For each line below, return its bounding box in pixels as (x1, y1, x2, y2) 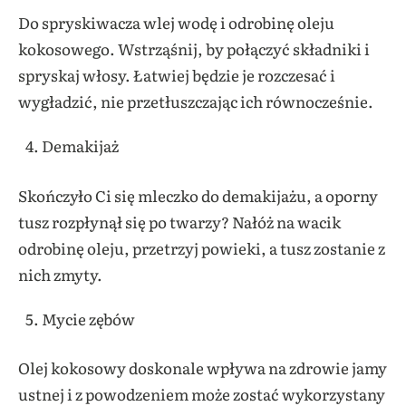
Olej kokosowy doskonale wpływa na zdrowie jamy (18, 356, 387, 380)
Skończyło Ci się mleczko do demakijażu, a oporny (18, 183, 378, 207)
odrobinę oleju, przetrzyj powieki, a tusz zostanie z (18, 236, 385, 259)
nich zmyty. (18, 262, 102, 285)
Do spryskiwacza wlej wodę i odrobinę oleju (18, 11, 334, 34)
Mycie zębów (41, 306, 135, 330)
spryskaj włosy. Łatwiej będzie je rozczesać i (18, 63, 335, 87)
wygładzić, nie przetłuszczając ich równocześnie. (18, 90, 373, 113)
